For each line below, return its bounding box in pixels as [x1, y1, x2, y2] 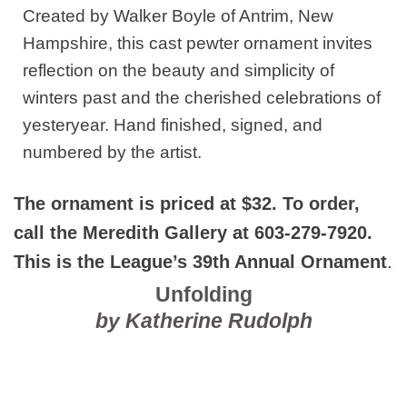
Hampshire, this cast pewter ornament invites [22, 33, 372, 53]
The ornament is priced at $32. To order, [14, 193, 360, 213]
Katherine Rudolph [124, 308, 313, 333]
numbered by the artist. [22, 142, 202, 162]
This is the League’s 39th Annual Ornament [14, 251, 387, 272]
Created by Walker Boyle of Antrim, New [22, 5, 333, 25]
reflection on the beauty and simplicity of [22, 60, 334, 80]
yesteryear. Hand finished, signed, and [22, 114, 323, 134]
